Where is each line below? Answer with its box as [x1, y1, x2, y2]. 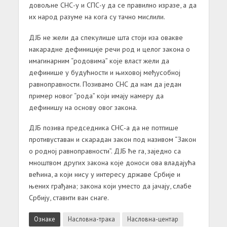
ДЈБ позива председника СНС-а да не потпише [28, 123, 178, 133]
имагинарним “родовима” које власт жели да [28, 55, 169, 65]
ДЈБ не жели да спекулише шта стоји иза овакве [28, 32, 183, 42]
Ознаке [33, 215, 55, 223]
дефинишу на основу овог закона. [28, 102, 137, 112]
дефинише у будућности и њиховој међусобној [28, 67, 180, 77]
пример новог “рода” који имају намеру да [28, 90, 164, 100]
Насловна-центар [127, 215, 178, 223]
